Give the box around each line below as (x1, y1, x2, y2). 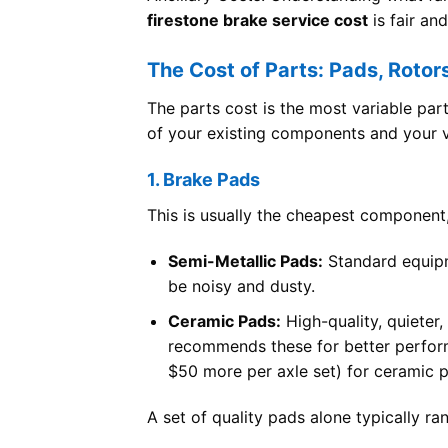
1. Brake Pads (147, 169, 260, 191)
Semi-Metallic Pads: (167, 251, 323, 272)
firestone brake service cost (147, 9, 368, 30)
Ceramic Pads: (167, 310, 281, 331)
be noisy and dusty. (167, 276, 315, 297)
